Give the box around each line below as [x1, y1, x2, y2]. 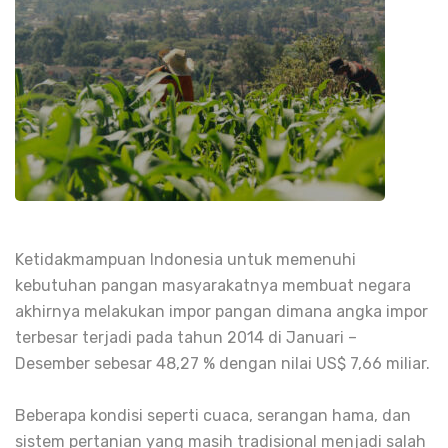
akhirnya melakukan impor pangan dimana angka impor [15, 301, 428, 321]
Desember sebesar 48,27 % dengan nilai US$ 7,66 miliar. [15, 353, 430, 373]
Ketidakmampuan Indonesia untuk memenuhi [15, 249, 356, 269]
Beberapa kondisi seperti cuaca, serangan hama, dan [15, 405, 411, 425]
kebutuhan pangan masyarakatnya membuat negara [15, 275, 411, 295]
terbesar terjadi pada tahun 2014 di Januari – [15, 327, 357, 347]
